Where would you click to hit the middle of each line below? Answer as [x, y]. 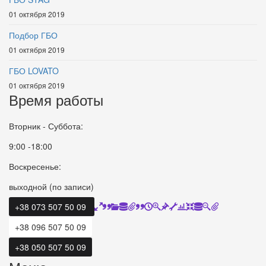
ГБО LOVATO [34, 70]
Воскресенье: [35, 166]
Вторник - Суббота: [46, 126]
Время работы [56, 99]
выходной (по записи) [51, 186]
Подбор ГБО [33, 35]
